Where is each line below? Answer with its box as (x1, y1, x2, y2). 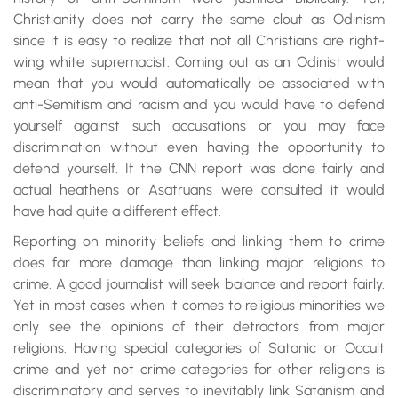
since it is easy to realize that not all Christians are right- (13, 32, 385, 49)
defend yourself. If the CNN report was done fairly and (13, 160, 385, 177)
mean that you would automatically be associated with (13, 75, 385, 92)
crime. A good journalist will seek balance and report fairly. (13, 275, 385, 292)
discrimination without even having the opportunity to (13, 139, 385, 155)
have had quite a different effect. (13, 203, 228, 219)
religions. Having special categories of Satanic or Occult (13, 339, 385, 356)
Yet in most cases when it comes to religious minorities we (13, 297, 385, 314)
